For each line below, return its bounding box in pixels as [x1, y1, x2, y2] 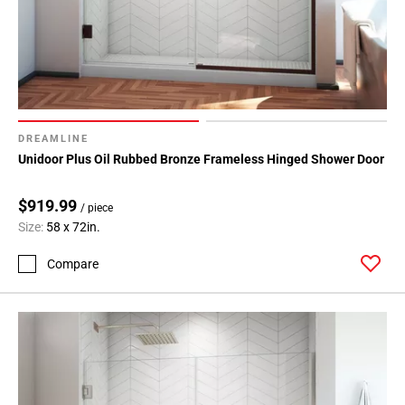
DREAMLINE [18, 133, 89, 146]
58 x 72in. [46, 220, 100, 235]
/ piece [80, 202, 113, 215]
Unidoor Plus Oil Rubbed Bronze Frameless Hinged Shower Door [18, 152, 384, 167]
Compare [47, 256, 99, 271]
